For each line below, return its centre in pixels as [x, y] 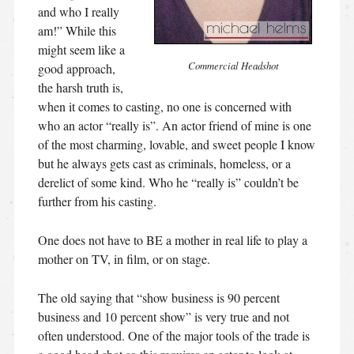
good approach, [76, 68]
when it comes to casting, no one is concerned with [164, 106]
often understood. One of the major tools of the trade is [173, 335]
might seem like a [81, 49]
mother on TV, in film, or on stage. [124, 258]
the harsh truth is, [80, 87]
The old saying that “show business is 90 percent [158, 297]
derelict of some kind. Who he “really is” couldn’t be [168, 182]
